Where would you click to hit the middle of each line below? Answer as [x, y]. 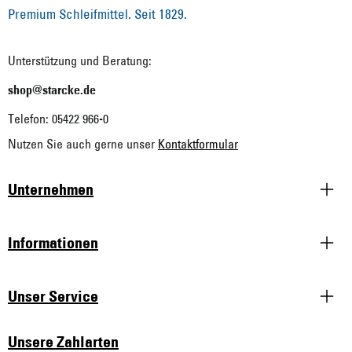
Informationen [53, 243]
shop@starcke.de [52, 90]
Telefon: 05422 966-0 [58, 119]
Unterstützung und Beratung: [80, 61]
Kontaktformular [198, 144]
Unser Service [53, 297]
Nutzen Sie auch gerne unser [83, 144]
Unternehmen [51, 190]
